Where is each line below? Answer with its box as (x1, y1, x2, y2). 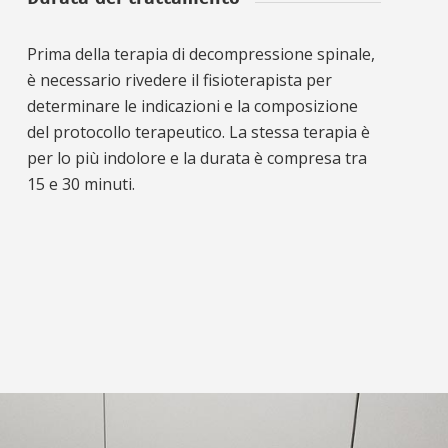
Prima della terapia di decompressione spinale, (27, 42, 375, 65)
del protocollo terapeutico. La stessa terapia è (27, 120, 370, 143)
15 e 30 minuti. (27, 172, 135, 195)
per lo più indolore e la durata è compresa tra (27, 146, 367, 169)
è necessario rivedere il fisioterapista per (27, 68, 332, 91)
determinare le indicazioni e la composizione (27, 94, 358, 117)
